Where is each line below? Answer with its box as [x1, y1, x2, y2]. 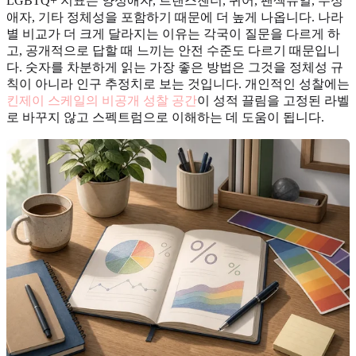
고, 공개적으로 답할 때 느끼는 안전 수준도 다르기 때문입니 [6, 43, 340, 57]
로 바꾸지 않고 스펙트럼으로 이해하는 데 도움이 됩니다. [6, 110, 324, 124]
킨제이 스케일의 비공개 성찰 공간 [6, 93, 197, 107]
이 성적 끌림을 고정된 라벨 [197, 93, 350, 107]
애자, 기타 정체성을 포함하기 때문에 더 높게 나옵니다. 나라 [6, 10, 343, 24]
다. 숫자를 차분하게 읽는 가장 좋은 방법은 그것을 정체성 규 [6, 60, 343, 74]
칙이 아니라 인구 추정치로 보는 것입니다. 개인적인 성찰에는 [6, 76, 350, 91]
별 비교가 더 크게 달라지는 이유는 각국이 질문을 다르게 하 [6, 26, 340, 41]
